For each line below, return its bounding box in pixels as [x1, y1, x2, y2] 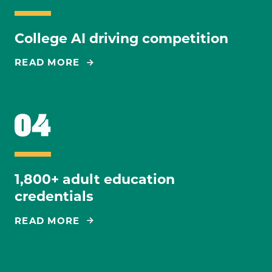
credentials [15, 188, 93, 205]
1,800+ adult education [15, 171, 175, 188]
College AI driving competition [15, 30, 228, 47]
